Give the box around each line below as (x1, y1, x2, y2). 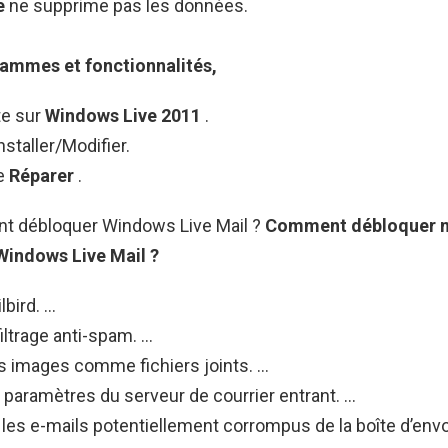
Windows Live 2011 (45, 104, 205, 126)
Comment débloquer (265, 214, 440, 236)
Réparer (9, 164, 78, 186)
